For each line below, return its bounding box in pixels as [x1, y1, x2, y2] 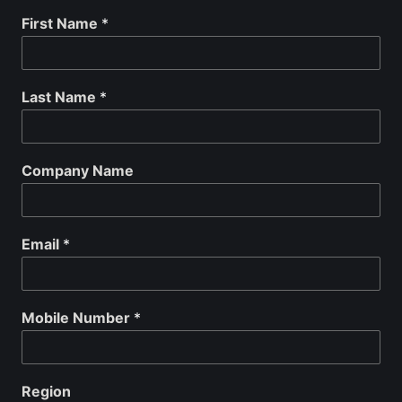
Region [22, 381, 71, 400]
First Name [22, 13, 101, 32]
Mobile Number [22, 308, 134, 327]
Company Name [22, 161, 134, 179]
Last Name [22, 87, 100, 106]
